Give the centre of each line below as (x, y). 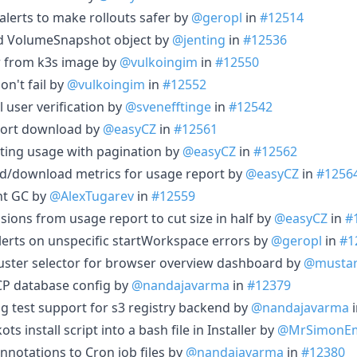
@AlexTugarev (92, 196)
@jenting (199, 39)
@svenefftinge (168, 106)
